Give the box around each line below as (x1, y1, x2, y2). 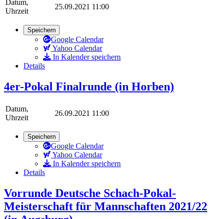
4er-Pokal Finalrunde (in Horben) (4, 80, 174, 93)
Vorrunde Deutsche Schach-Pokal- (4, 187, 176, 200)
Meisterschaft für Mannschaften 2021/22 (4, 200, 207, 213)
